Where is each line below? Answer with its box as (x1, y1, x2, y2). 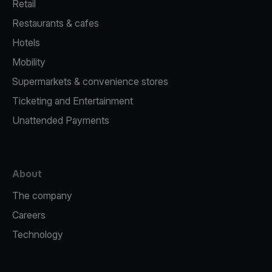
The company (12, 189, 72, 202)
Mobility (12, 56, 46, 68)
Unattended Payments (12, 114, 109, 126)
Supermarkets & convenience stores (12, 75, 168, 87)
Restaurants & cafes (12, 17, 99, 29)
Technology (12, 228, 63, 240)
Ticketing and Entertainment (12, 95, 133, 107)
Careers (12, 209, 46, 221)
